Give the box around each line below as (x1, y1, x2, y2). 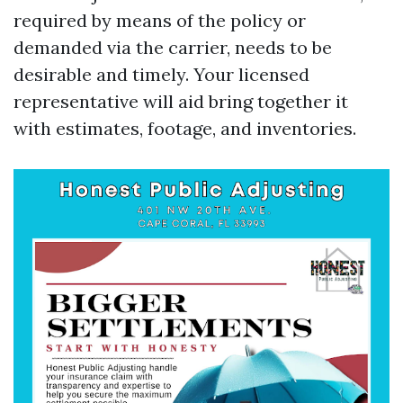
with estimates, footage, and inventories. (13, 117, 356, 139)
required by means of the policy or (13, 9, 306, 31)
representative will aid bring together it (13, 90, 348, 112)
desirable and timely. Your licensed (13, 63, 309, 85)
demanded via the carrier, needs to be (13, 36, 332, 58)
